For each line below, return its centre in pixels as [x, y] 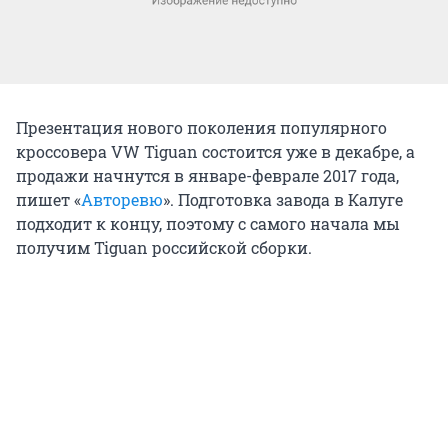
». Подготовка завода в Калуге [283, 199]
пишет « [48, 199]
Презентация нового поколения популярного [201, 127]
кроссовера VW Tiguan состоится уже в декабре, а [215, 151]
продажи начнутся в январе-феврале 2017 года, [207, 175]
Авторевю [122, 199]
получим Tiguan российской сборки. [164, 247]
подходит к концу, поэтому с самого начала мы [208, 223]
